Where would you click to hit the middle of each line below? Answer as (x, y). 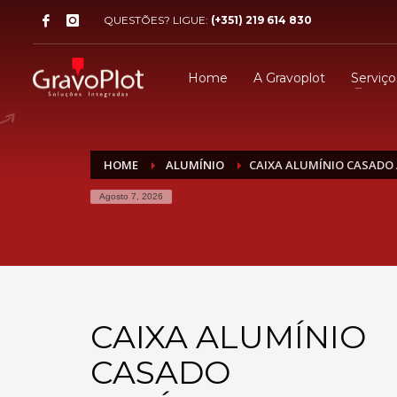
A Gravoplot (289, 78)
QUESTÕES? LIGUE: (157, 20)
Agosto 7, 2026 (131, 196)
